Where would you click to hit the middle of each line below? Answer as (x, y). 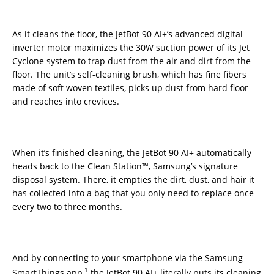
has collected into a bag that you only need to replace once (133, 193)
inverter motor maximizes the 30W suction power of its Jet (131, 47)
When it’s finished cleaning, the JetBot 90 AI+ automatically (132, 152)
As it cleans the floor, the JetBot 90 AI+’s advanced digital (128, 34)
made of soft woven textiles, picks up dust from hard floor (130, 87)
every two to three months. (67, 206)
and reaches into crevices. (66, 101)
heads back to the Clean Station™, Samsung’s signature (125, 166)
